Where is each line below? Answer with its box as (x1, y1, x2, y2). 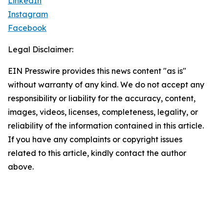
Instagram (8, 9, 48, 20)
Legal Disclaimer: (8, 44, 73, 55)
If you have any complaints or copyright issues (8, 134, 182, 145)
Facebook (8, 23, 46, 33)
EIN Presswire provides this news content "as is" (8, 66, 186, 76)
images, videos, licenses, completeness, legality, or (8, 107, 198, 117)
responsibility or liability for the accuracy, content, (8, 93, 196, 104)
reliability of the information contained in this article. (8, 121, 204, 131)
